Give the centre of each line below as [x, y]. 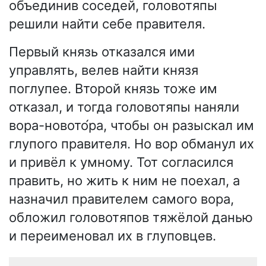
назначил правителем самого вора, [121, 199]
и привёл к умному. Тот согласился [121, 162]
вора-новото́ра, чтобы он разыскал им [132, 125]
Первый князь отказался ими [102, 51]
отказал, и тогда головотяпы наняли [124, 107]
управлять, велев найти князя [104, 70]
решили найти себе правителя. [107, 23]
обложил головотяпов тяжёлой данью [131, 217]
